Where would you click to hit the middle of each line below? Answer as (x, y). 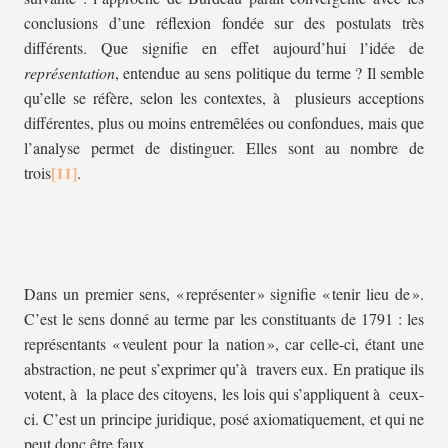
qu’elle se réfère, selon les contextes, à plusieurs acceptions (224, 97)
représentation (69, 72)
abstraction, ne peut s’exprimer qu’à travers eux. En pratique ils (224, 368)
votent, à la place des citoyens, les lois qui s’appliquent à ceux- (224, 393)
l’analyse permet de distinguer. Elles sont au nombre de (224, 147)
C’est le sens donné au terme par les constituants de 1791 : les (224, 318)
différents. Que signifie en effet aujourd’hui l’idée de (224, 47)
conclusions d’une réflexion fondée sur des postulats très (224, 22)
